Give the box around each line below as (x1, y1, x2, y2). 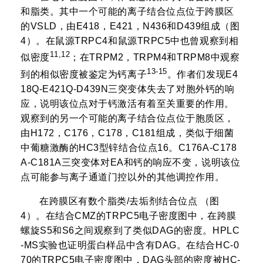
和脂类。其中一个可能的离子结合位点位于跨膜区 (21, 6, 234, 17)
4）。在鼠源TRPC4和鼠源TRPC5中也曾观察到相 (21, 36, 239, 46)
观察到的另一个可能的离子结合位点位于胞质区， (21, 113, 234, 123)
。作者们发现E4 (167, 69, 238, 79)
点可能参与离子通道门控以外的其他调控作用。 (21, 171, 225, 182)
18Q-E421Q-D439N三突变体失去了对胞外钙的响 (21, 83, 235, 94)
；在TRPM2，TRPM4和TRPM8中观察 (70, 52, 240, 63)
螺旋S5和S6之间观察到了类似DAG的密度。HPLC (21, 225, 240, 235)
